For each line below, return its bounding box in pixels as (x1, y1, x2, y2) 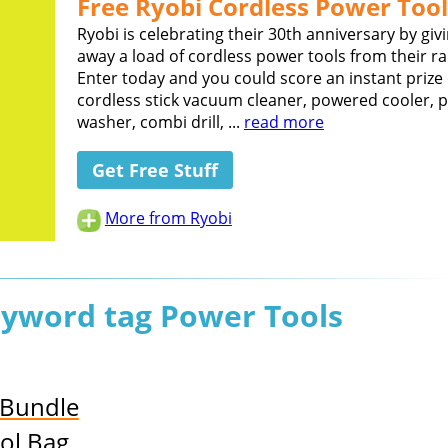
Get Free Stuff (91, 158, 218, 183)
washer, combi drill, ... (76, 111, 244, 134)
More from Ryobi (104, 207, 232, 230)
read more (243, 111, 324, 134)
